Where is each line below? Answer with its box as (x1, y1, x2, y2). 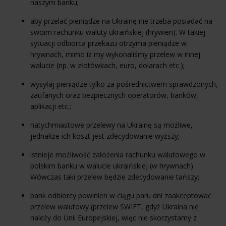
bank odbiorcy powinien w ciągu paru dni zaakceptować (30, 190, 211, 200)
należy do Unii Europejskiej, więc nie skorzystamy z (30, 212, 197, 222)
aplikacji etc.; (30, 101, 71, 111)
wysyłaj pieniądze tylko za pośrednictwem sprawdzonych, (30, 79, 218, 89)
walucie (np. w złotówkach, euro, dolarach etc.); (30, 60, 185, 70)
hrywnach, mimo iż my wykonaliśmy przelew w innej (30, 49, 200, 59)
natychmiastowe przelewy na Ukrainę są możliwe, (30, 120, 193, 130)
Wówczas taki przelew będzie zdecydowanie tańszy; (30, 172, 199, 182)
